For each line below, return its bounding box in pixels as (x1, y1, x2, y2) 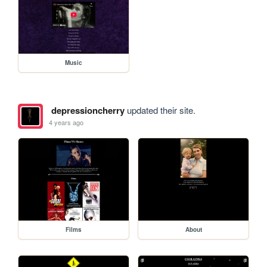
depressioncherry (51, 103, 125, 117)
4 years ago (49, 117, 84, 128)
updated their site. (124, 103, 195, 116)
